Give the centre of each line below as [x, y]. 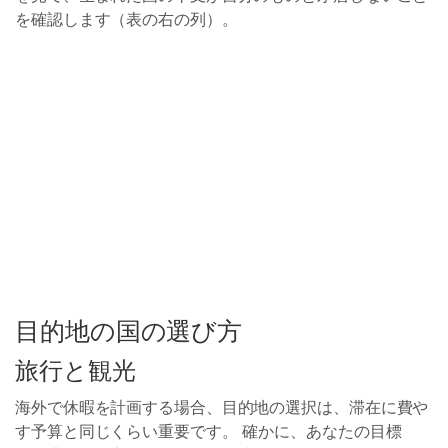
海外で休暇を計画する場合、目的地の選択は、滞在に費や [222, 407]
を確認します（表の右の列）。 [126, 19]
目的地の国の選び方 [129, 331]
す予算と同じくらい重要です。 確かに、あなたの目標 [208, 431]
